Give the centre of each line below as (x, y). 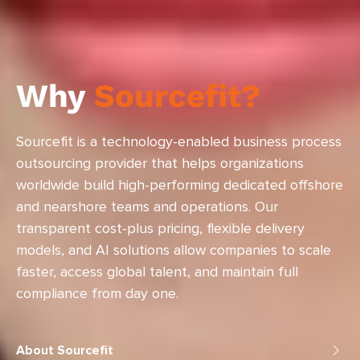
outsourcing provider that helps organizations (160, 164)
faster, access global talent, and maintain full (157, 273)
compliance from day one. (97, 295)
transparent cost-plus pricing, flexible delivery (160, 229)
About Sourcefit (65, 351)
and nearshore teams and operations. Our (147, 208)
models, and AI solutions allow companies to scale (174, 251)
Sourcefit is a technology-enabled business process (179, 143)
